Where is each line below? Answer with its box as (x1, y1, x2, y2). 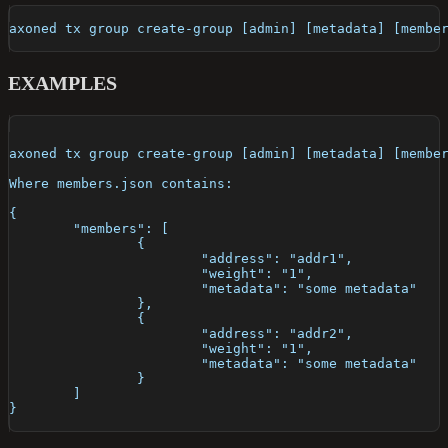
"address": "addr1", (201, 251, 353, 267)
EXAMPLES (8, 72, 117, 95)
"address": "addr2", (201, 326, 353, 342)
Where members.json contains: (9, 176, 233, 192)
